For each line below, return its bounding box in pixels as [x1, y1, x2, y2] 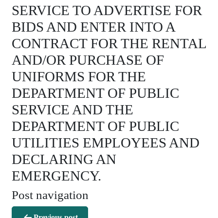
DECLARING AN [12, 151, 116, 167]
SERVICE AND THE [12, 101, 133, 117]
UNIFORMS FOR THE [12, 68, 146, 84]
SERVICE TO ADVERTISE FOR [12, 2, 202, 18]
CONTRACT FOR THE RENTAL [12, 35, 206, 51]
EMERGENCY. [12, 167, 101, 183]
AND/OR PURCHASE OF [12, 52, 164, 68]
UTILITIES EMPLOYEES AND [12, 134, 200, 150]
